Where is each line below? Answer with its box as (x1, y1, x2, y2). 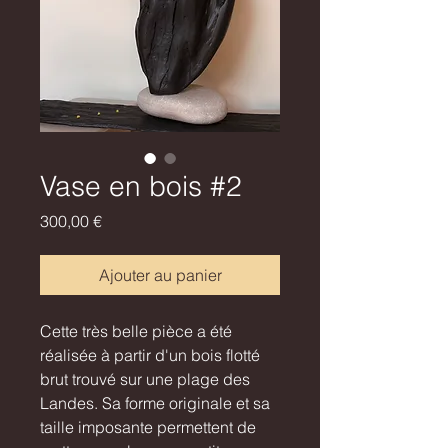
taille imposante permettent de (40, 417, 256, 438)
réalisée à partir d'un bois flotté (40, 345, 260, 366)
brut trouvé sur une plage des (40, 369, 250, 390)
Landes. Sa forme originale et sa (40, 393, 270, 414)
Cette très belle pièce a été (40, 321, 232, 342)
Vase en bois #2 (40, 169, 242, 204)
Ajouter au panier (98, 265, 222, 286)
